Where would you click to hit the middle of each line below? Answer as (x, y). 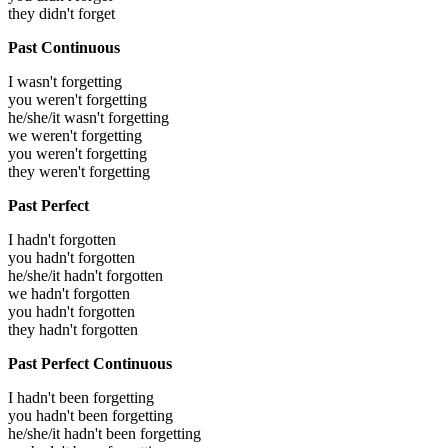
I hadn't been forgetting (81, 398)
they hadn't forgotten (73, 330)
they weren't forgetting (79, 172)
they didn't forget (61, 14)
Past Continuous (64, 48)
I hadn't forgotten (62, 240)
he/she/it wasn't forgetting (88, 118)
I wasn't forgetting (65, 82)
